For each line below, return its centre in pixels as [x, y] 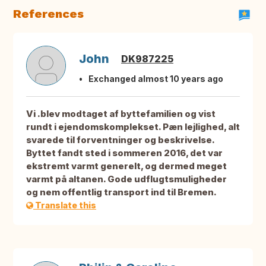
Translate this [65, 205]
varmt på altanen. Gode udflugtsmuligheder [126, 179]
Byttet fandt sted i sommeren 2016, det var [124, 153]
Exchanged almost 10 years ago [156, 79]
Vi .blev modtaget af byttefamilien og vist [121, 114]
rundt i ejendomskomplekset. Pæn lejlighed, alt [133, 127]
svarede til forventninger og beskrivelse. [120, 140]
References [48, 14]
